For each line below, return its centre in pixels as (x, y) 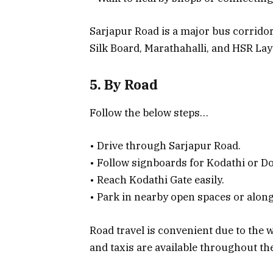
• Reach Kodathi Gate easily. (157, 180)
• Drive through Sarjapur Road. (165, 146)
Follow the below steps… (149, 113)
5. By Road (124, 84)
